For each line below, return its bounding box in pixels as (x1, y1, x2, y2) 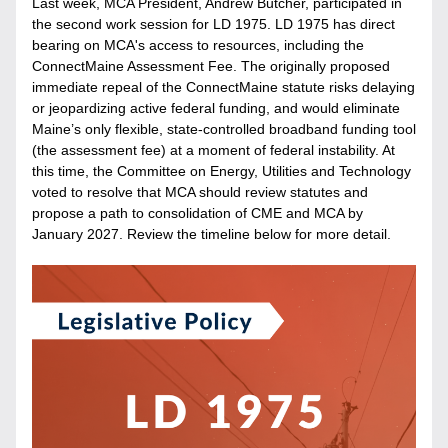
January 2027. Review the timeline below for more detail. (32, 226, 391, 242)
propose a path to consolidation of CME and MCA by (32, 205, 363, 221)
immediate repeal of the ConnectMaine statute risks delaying (32, 79, 415, 95)
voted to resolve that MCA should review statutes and (32, 184, 368, 200)
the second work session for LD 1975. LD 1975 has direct (32, 16, 395, 32)
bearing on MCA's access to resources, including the (32, 37, 364, 53)
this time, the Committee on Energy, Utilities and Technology (32, 163, 411, 179)
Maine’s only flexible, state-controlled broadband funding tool (32, 121, 416, 137)
